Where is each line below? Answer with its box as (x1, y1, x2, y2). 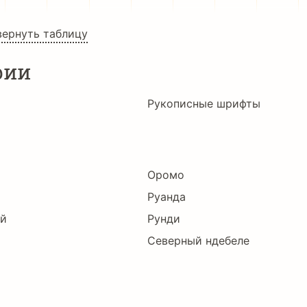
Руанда (147, 190, 186, 204)
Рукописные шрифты (147, 97, 260, 110)
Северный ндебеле (147, 234, 249, 247)
